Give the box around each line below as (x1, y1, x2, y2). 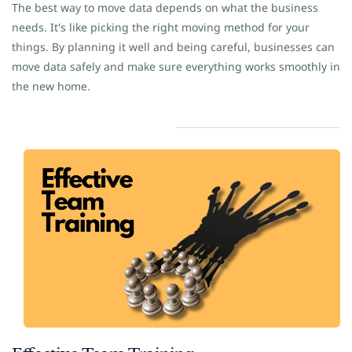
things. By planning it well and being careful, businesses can (12, 39, 335, 54)
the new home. (12, 79, 90, 93)
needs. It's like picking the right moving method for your (12, 20, 310, 35)
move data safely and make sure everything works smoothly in (12, 59, 340, 74)
